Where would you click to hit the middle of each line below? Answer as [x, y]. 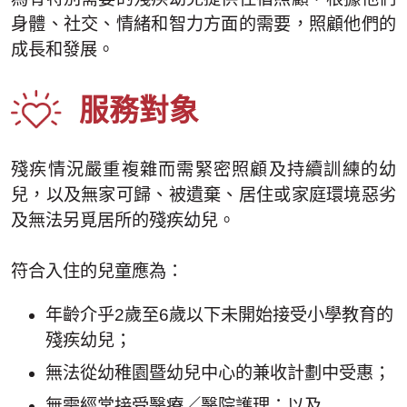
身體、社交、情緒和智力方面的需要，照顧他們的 [203, 25]
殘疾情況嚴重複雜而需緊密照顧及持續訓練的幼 [203, 170]
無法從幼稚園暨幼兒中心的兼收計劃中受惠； [218, 372]
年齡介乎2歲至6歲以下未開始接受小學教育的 [220, 314]
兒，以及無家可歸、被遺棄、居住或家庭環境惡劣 [203, 195]
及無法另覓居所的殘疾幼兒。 [123, 221]
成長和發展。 [63, 50]
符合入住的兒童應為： [97, 272]
